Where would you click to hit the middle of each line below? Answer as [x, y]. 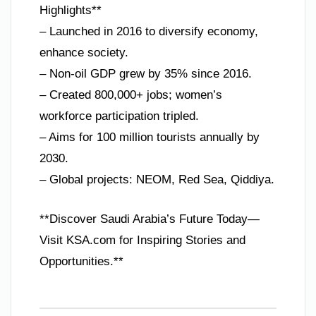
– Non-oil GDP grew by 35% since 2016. [146, 74]
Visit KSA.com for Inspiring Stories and [142, 240]
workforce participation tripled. [119, 116]
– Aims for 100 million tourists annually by [150, 138]
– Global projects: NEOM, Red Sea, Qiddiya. [157, 180]
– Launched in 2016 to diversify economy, [149, 32]
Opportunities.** [81, 261]
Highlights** [71, 11]
